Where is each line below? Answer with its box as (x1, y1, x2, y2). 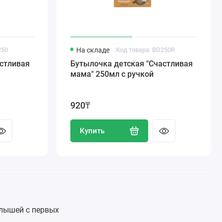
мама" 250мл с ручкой (70, 69, 154, 79)
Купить (80, 126, 105, 135)
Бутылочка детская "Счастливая (70, 58, 193, 68)
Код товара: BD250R (116, 46, 175, 54)
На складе (76, 46, 110, 54)
